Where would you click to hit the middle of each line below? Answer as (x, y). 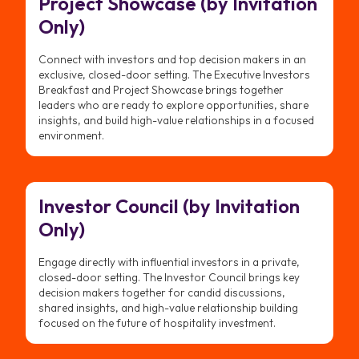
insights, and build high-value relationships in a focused (176, 121)
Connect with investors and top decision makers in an (172, 60)
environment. (71, 136)
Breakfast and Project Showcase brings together (161, 90)
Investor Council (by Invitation (169, 206)
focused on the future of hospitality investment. (157, 323)
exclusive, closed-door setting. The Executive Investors (174, 75)
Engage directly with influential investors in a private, (169, 262)
